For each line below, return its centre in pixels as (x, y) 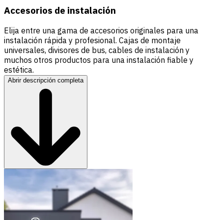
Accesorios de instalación (60, 11)
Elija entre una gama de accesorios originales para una (101, 31)
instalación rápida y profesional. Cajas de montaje (92, 41)
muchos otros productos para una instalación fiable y (99, 60)
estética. (19, 70)
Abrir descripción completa (46, 81)
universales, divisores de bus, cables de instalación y (97, 50)
